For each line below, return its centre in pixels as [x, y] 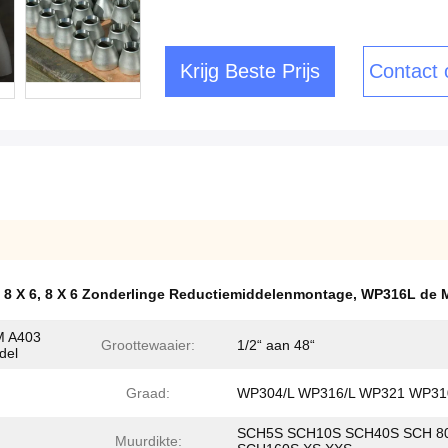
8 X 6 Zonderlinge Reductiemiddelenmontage [199, 294]
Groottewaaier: [148, 345]
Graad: [148, 393]
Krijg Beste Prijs [250, 71]
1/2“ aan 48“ [276, 345]
